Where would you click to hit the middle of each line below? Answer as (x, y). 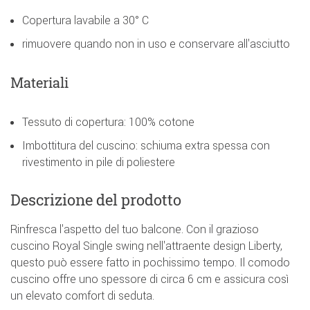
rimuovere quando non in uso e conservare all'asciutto (156, 43)
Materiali (39, 82)
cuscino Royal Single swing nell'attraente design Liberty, (146, 245)
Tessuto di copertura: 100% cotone (108, 121)
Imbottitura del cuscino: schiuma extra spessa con (146, 145)
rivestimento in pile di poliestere (99, 162)
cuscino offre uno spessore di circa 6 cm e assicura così (149, 279)
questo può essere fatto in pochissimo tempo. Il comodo (150, 262)
